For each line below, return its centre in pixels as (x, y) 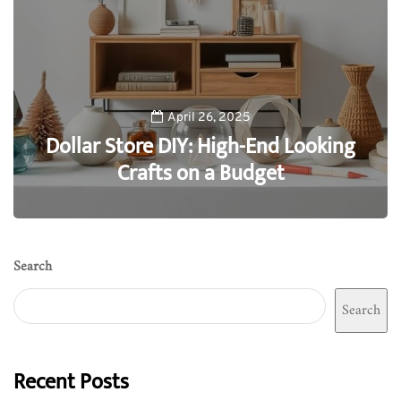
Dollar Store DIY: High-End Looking (200, 147)
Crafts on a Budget (200, 174)
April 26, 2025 (209, 118)
